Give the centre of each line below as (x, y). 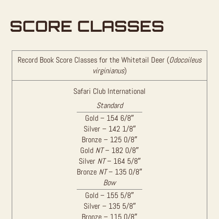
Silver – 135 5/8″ (109, 206)
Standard (109, 105)
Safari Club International (109, 91)
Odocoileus (185, 60)
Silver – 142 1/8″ (109, 129)
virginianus (108, 71)
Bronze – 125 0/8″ (109, 140)
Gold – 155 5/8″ (109, 196)
